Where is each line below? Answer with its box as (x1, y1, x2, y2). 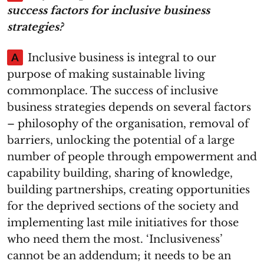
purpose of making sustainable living (7, 68, 205, 81)
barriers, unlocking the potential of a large (7, 134, 235, 147)
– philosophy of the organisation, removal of (7, 117, 249, 130)
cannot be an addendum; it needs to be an (7, 249, 231, 262)
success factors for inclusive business (7, 4, 210, 17)
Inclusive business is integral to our (28, 51, 216, 64)
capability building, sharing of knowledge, (7, 167, 233, 180)
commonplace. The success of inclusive (7, 84, 218, 97)
